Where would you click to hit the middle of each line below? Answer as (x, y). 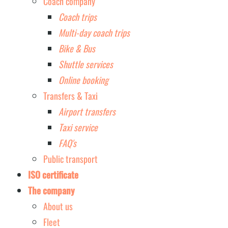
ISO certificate (53, 175)
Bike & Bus (77, 49)
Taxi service (78, 127)
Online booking (83, 80)
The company (51, 191)
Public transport (70, 159)
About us (58, 206)
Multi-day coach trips (94, 33)
